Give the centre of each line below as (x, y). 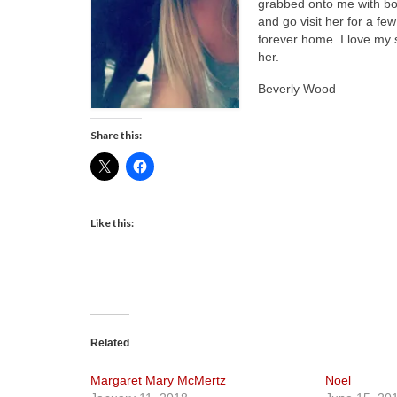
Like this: (112, 222)
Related (110, 343)
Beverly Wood (297, 89)
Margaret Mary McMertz (158, 380)
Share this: (116, 135)
